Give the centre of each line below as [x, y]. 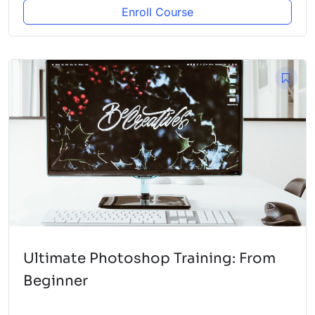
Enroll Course [157, 12]
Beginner [56, 281]
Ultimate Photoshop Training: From [149, 259]
